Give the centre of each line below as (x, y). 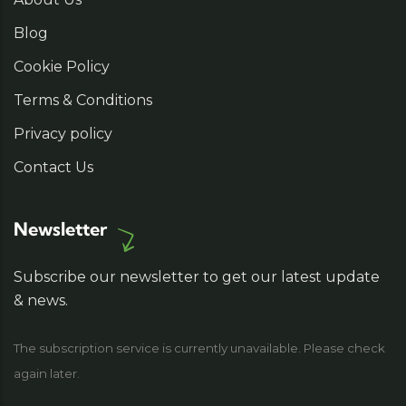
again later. (47, 374)
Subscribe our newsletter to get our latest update (197, 277)
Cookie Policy (62, 67)
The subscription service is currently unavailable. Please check (199, 348)
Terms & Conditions (83, 101)
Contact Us (53, 168)
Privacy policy (63, 134)
